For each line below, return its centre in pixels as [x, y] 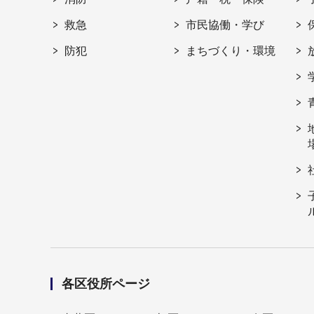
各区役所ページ [106, 284]
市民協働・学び [225, 25]
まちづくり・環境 [231, 51]
